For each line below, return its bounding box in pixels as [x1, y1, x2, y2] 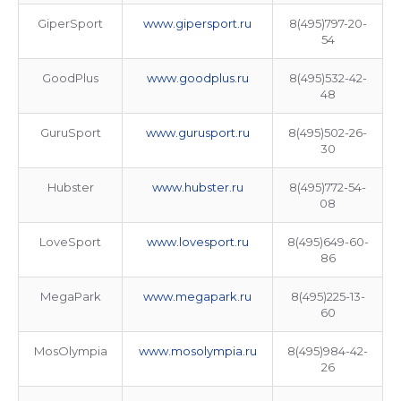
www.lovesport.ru [146, 235, 249, 249]
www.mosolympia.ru [138, 344, 257, 358]
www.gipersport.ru [143, 16, 252, 30]
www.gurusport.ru [145, 125, 250, 140]
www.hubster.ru [151, 180, 243, 194]
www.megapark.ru [143, 289, 252, 303]
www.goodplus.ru [146, 71, 249, 85]
